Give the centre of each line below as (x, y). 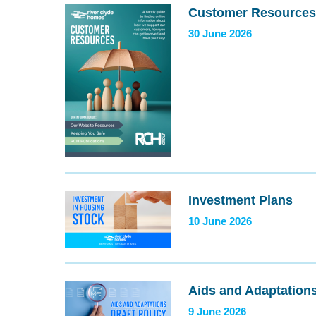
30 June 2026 (220, 34)
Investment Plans (241, 200)
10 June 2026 (220, 221)
